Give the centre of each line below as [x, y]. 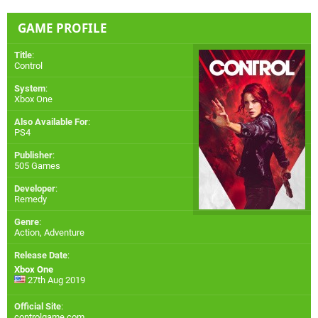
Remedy [31, 199]
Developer [35, 188]
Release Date [41, 255]
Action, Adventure [49, 232]
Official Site [38, 306]
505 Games [37, 165]
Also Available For [51, 121]
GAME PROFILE [62, 28]
